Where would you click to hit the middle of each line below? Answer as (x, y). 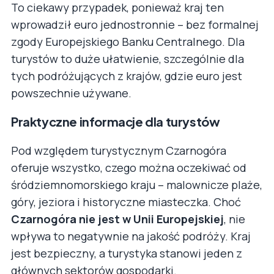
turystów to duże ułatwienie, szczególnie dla (128, 59)
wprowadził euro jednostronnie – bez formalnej (135, 25)
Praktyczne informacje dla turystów (116, 122)
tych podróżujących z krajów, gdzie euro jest (127, 76)
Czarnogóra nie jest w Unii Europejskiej (117, 219)
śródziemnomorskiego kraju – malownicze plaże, (137, 185)
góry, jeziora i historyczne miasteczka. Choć (126, 202)
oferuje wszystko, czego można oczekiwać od (129, 168)
